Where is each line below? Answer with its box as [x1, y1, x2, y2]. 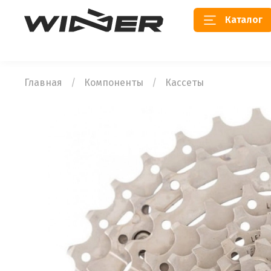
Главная [24, 76, 62, 88]
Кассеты [165, 76, 204, 88]
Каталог [225, 14, 263, 26]
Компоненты [84, 76, 143, 88]
